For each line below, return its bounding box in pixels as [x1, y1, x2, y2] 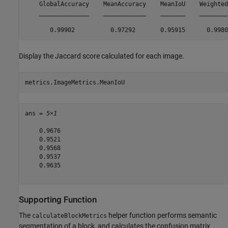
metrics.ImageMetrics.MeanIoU [24, 78, 125, 86]
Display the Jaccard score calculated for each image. [19, 52, 184, 61]
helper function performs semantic [107, 211, 217, 220]
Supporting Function [19, 195, 97, 205]
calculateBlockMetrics [32, 212, 107, 220]
